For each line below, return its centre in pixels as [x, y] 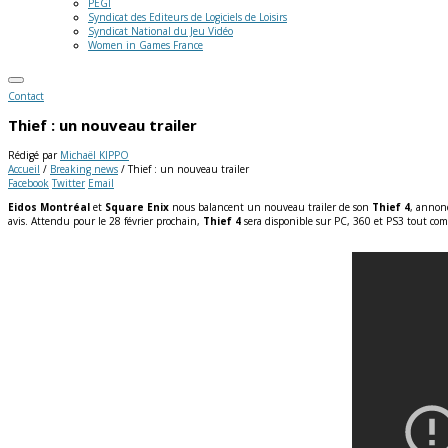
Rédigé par [34, 154]
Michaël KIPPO [94, 154]
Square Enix [137, 206]
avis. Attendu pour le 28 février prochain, [105, 220]
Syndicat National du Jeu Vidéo [160, 31]
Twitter [68, 182]
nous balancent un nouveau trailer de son [270, 206]
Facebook [28, 182]
